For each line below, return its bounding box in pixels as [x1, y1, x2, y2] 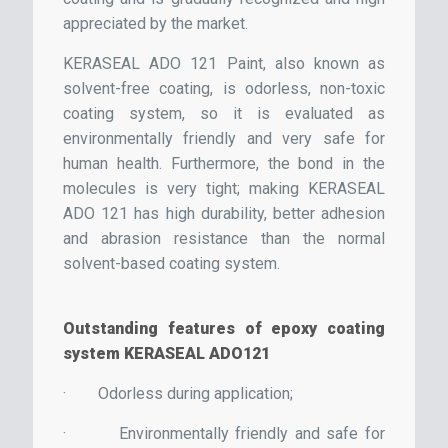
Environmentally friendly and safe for [118, 424, 386, 444]
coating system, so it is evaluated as [63, 104, 385, 124]
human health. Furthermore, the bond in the [63, 154, 385, 174]
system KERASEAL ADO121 [63, 344, 270, 364]
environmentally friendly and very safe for [63, 129, 385, 149]
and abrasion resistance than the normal [63, 229, 385, 249]
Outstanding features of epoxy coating [63, 319, 385, 339]
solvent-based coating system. [63, 254, 280, 274]
